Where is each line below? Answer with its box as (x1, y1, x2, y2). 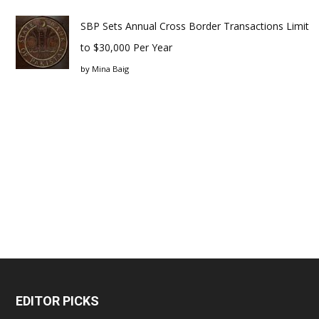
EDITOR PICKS (16, 293, 99, 309)
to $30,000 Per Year (80, 41, 172, 55)
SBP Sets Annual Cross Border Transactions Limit (80, 19, 309, 33)
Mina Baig (92, 63, 129, 75)
